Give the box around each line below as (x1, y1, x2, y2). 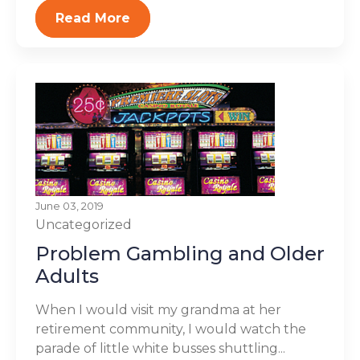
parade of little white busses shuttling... (35, 341, 285, 356)
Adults (35, 264, 99, 288)
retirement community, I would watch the (35, 321, 306, 337)
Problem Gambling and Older (35, 242, 325, 265)
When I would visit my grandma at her (35, 302, 281, 317)
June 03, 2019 (35, 200, 104, 212)
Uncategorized (35, 217, 132, 232)
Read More (55, 10, 130, 26)
